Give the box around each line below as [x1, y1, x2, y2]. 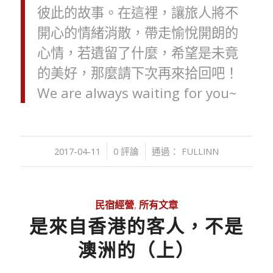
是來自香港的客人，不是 [29, 213, 244, 239]
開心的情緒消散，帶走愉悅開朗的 [37, 23, 238, 43]
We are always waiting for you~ [37, 83, 236, 103]
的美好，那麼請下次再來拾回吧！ [37, 63, 238, 83]
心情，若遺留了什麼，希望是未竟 [37, 43, 238, 63]
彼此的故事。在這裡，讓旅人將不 [37, 3, 238, 23]
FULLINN [181, 145, 219, 158]
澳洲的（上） [77, 237, 195, 263]
